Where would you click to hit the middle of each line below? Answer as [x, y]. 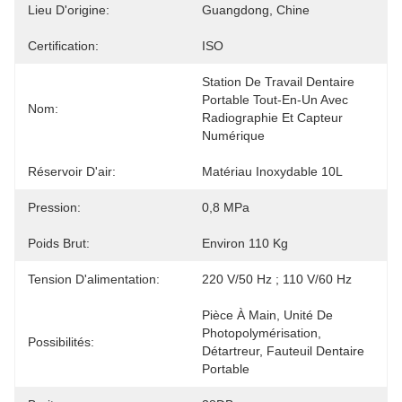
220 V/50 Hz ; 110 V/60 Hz [277, 279]
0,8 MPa [226, 207]
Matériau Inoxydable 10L [272, 171]
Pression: [54, 207]
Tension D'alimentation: [94, 279]
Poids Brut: [59, 243]
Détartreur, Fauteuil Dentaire [283, 351]
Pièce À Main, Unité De [267, 315]
